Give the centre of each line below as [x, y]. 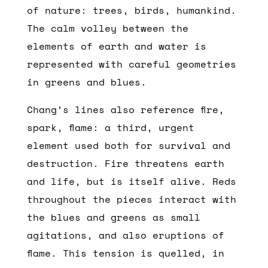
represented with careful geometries [131, 64]
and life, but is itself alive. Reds [131, 181]
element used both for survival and [128, 145]
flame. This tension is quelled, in [125, 253]
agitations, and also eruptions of [125, 235]
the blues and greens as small [113, 217]
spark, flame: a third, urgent [110, 127]
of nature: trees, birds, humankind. [131, 10]
